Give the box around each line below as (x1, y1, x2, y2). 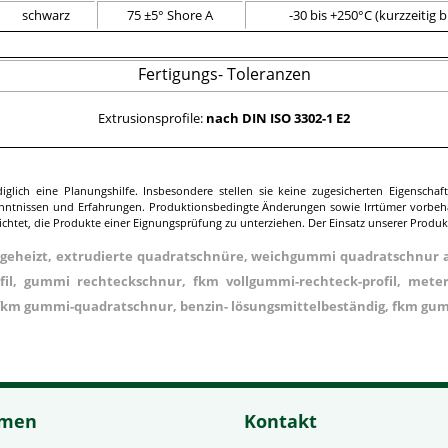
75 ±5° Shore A (127, 6, 213, 24)
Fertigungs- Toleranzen (137, 63, 311, 85)
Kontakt (244, 409, 317, 433)
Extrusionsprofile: (98, 109, 206, 127)
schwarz (22, 6, 70, 24)
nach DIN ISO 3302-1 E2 (206, 109, 350, 127)
